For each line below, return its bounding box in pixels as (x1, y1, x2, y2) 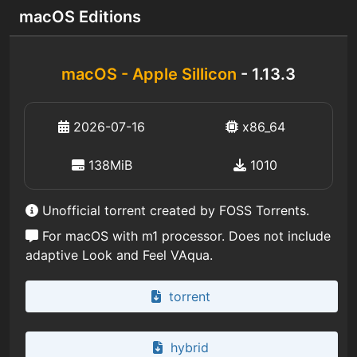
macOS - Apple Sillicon (61, 65, 237, 84)
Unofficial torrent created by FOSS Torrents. (38, 202, 309, 218)
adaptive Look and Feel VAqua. (25, 247, 213, 263)
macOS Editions (19, 7, 141, 26)
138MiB (84, 157, 132, 173)
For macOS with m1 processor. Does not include (38, 228, 331, 244)
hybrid (170, 339, 209, 355)
